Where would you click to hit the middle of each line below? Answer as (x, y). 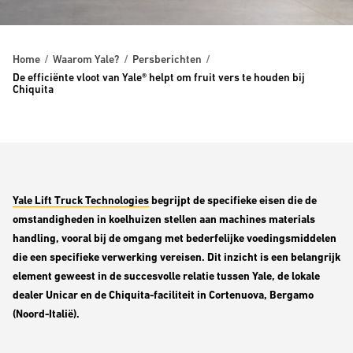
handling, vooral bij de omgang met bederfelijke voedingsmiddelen (175, 238)
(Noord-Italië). (46, 314)
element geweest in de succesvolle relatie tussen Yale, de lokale (166, 276)
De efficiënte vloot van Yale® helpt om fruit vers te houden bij (159, 77)
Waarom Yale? (86, 59)
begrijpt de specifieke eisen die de (233, 200)
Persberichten (167, 59)
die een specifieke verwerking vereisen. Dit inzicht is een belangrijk (176, 257)
